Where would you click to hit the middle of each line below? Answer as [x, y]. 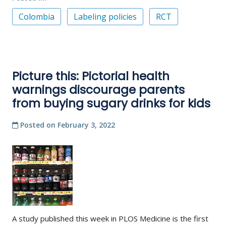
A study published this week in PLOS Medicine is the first [110, 219]
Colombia [37, 16]
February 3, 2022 [86, 125]
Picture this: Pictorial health [91, 76]
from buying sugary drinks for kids [111, 103]
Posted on [38, 125]
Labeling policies [105, 16]
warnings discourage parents [98, 90]
